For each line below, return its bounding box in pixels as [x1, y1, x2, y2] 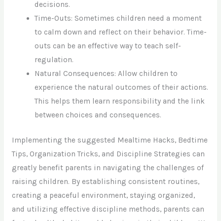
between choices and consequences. [35, 110, 162, 119]
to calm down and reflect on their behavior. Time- [35, 27, 207, 37]
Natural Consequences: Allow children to [35, 69, 178, 78]
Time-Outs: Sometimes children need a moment [35, 13, 202, 23]
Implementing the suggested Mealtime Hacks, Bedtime [11, 136, 208, 145]
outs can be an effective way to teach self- [35, 41, 182, 50]
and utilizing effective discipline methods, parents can [11, 205, 204, 214]
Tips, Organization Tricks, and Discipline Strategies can [11, 149, 205, 159]
